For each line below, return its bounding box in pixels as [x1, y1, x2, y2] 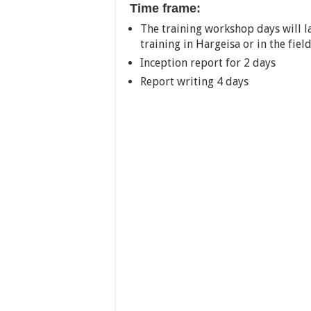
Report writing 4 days [140, 75, 249, 88]
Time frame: [130, 1, 201, 15]
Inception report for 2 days [140, 56, 276, 69]
